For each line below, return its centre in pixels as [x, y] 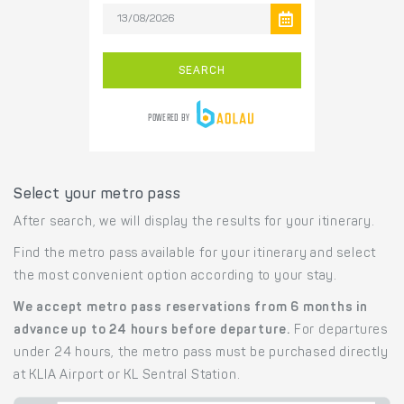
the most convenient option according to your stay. [175, 277]
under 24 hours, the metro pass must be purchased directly [201, 354]
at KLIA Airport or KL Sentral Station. [127, 376]
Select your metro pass [97, 195]
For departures [340, 331]
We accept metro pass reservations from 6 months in [191, 309]
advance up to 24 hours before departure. [152, 331]
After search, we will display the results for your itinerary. [194, 223]
